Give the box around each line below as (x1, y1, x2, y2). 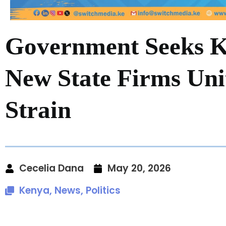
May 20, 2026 (107, 161, 171, 175)
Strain (5, 95, 71, 124)
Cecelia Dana (19, 161, 84, 175)
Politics (86, 183, 121, 197)
